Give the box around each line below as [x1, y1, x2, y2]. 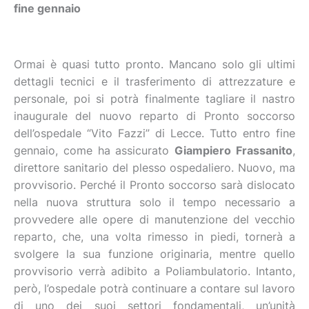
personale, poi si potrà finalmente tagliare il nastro [14, 92, 295, 106]
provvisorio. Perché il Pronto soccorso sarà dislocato [14, 178, 295, 192]
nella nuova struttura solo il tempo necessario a [14, 195, 295, 209]
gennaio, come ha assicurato [14, 143, 175, 157]
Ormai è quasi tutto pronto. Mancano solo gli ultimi [14, 57, 295, 71]
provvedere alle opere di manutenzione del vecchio [14, 212, 295, 226]
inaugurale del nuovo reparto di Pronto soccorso [14, 109, 295, 123]
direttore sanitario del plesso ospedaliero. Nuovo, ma [14, 161, 295, 175]
